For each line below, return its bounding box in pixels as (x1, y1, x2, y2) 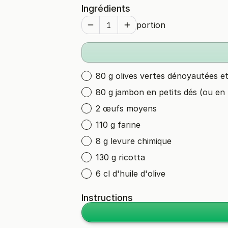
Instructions (81, 192, 133, 203)
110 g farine (96, 120, 140, 130)
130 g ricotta (96, 152, 145, 162)
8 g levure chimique (96, 136, 172, 146)
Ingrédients (81, 3, 130, 14)
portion (136, 20, 165, 30)
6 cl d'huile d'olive (96, 168, 165, 179)
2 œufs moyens (96, 103, 157, 113)
